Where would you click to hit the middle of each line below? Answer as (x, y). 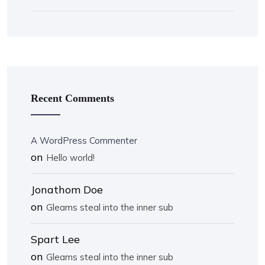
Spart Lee (55, 239)
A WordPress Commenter (84, 140)
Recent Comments (72, 98)
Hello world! (70, 157)
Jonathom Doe (67, 189)
